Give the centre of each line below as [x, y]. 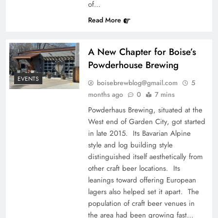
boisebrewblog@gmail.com [137, 82]
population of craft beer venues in [141, 203]
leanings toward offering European [142, 180]
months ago [105, 94]
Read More [104, 20]
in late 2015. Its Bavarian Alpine [139, 133]
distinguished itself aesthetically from [145, 156]
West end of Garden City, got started [146, 121]
